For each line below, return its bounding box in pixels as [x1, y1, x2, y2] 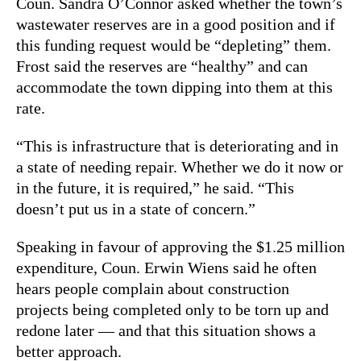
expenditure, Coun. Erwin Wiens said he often [16, 258, 317, 276]
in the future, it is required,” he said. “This [16, 178, 294, 197]
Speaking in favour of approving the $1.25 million [16, 237, 345, 255]
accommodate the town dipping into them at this [16, 77, 333, 96]
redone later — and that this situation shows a [16, 321, 316, 339]
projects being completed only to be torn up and [16, 300, 329, 318]
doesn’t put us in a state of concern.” [16, 199, 255, 218]
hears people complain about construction [16, 279, 289, 297]
